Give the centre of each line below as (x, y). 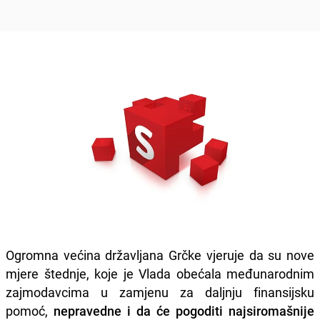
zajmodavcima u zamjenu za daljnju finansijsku (160, 292)
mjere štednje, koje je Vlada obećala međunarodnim (160, 273)
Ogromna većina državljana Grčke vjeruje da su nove (160, 255)
